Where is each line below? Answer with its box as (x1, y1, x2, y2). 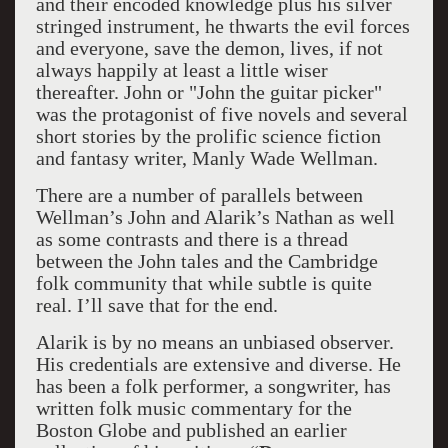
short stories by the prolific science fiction (35, 125, 381, 147)
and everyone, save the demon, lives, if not (35, 37, 383, 59)
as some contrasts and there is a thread (35, 228, 348, 250)
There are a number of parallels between (35, 184, 363, 206)
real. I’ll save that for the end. (35, 294, 278, 316)
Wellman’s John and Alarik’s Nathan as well (35, 206, 395, 228)
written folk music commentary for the (35, 397, 352, 419)
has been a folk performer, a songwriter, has (35, 375, 391, 397)
